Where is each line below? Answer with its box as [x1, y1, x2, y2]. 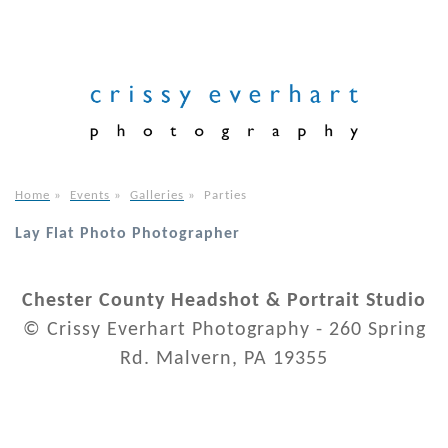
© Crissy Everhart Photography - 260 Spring [22, 320, 426, 341]
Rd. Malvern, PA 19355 [120, 349, 328, 370]
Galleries [130, 189, 184, 203]
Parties [204, 189, 247, 203]
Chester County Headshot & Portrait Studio [22, 291, 426, 312]
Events [70, 189, 110, 203]
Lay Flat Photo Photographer [15, 226, 240, 243]
